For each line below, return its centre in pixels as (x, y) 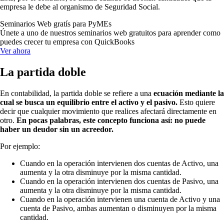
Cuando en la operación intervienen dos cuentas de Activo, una (119, 163)
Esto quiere (196, 102)
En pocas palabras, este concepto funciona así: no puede (111, 120)
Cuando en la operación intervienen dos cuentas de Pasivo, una (119, 181)
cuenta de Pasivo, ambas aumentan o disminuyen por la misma (118, 208)
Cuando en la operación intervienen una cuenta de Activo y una (120, 199)
